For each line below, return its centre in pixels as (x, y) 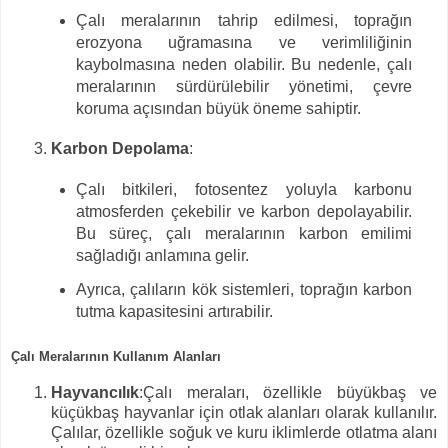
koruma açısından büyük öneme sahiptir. (218, 108)
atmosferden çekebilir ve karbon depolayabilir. (244, 212)
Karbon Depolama (120, 149)
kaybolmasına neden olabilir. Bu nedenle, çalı (244, 64)
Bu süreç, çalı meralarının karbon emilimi (244, 234)
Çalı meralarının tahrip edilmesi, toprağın (244, 20)
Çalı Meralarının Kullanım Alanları (116, 356)
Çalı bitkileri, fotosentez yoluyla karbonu (244, 190)
